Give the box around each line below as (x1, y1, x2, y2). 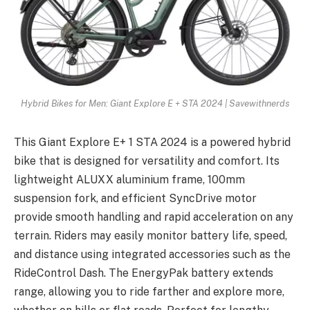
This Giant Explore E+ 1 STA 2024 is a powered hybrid (14, 136, 291, 149)
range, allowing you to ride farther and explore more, (14, 285, 284, 299)
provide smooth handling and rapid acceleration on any (14, 210, 293, 224)
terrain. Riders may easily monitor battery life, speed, (14, 229, 287, 243)
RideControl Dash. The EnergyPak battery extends (14, 266, 273, 280)
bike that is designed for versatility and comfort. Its (14, 154, 280, 168)
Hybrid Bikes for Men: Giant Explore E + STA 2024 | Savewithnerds (21, 98, 289, 109)
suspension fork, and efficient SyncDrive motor (14, 192, 257, 206)
